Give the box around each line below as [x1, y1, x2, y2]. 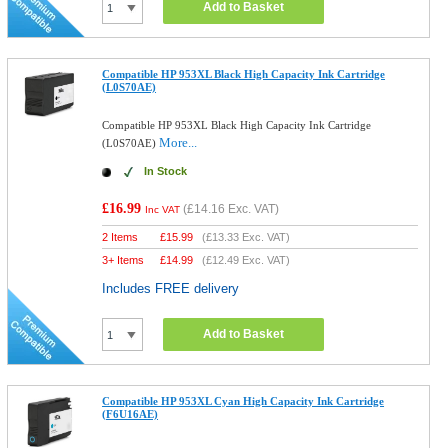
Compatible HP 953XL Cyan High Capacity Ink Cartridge [102, 395, 385, 407]
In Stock [144, 165, 188, 177]
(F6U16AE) [102, 408, 159, 420]
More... [159, 135, 198, 150]
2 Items [102, 231, 139, 243]
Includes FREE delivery [102, 281, 240, 296]
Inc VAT [145, 204, 181, 215]
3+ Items [102, 254, 145, 266]
